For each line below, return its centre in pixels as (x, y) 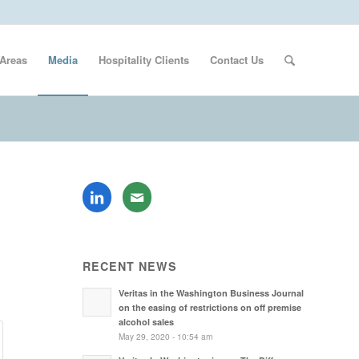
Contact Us (236, 60)
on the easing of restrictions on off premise (210, 307)
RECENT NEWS (130, 266)
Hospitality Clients (143, 60)
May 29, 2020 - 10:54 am (166, 336)
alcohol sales (147, 322)
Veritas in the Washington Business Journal (212, 293)
